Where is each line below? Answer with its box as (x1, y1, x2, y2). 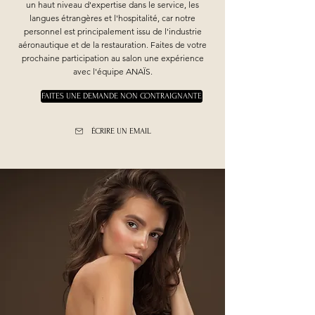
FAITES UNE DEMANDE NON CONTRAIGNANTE (41, 91, 202, 101)
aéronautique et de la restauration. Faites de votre (18, 39, 207, 50)
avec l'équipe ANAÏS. (72, 66, 153, 77)
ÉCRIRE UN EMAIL (91, 126, 151, 136)
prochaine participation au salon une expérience (21, 53, 204, 63)
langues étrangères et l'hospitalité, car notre (30, 13, 195, 23)
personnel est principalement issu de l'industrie (23, 26, 202, 37)
